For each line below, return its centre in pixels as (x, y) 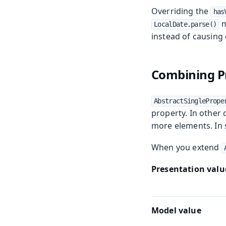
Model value (176, 211)
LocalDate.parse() (185, 24)
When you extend (186, 148)
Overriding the (181, 11)
